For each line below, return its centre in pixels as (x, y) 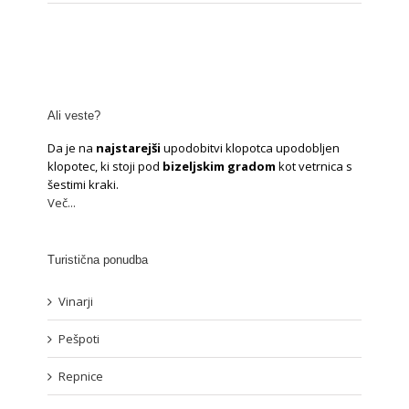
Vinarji (76, 301)
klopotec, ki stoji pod (105, 166)
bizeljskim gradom (220, 166)
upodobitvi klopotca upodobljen (251, 148)
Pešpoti (79, 339)
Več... (62, 203)
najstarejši (129, 148)
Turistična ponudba (98, 260)
